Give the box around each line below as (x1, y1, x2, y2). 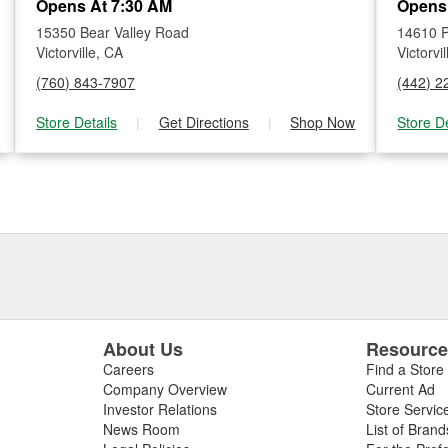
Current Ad (366, 379, 436, 399)
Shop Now (290, 112, 356, 132)
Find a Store (366, 359, 445, 379)
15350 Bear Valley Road (36, 22, 190, 42)
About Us (102, 336, 183, 362)
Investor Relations (102, 399, 217, 419)
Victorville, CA (36, 42, 124, 62)
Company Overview (102, 379, 227, 399)
